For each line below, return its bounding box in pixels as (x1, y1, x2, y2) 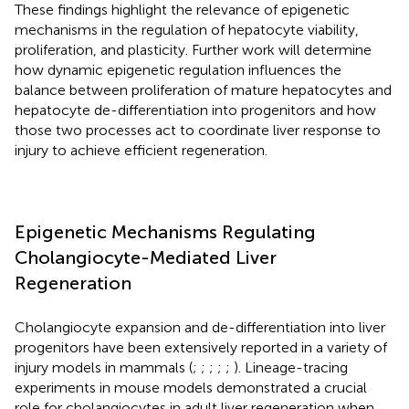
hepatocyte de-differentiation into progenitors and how (15, 100, 376, 119)
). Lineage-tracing (234, 358, 348, 376)
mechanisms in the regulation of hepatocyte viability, (15, 20, 359, 38)
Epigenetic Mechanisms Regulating (15, 220, 316, 243)
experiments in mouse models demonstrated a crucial (15, 378, 367, 396)
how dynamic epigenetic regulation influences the (15, 60, 341, 79)
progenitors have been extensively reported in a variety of (15, 338, 387, 356)
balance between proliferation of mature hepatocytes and (15, 80, 392, 99)
